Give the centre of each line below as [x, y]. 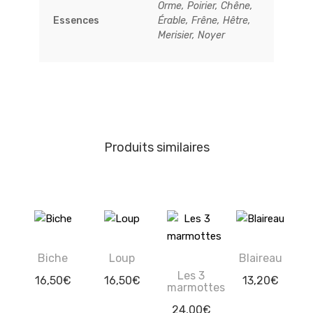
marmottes [196, 287]
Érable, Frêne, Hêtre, [204, 21]
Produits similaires [156, 147]
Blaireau [260, 258]
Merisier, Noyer [191, 35]
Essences [76, 21]
